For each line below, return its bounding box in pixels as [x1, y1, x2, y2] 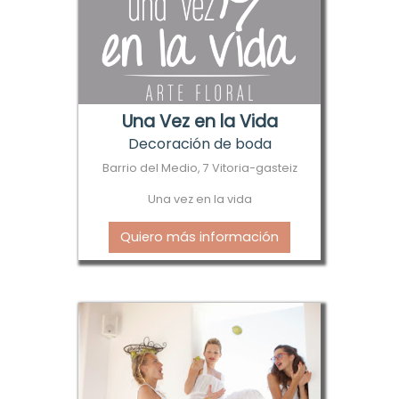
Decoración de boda [127, 133, 272, 154]
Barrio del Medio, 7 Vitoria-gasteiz [102, 159, 297, 175]
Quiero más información [120, 227, 279, 246]
